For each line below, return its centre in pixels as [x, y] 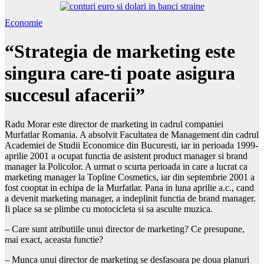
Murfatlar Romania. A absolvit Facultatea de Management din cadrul [132, 134]
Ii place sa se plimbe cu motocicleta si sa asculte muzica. [109, 209]
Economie [24, 23]
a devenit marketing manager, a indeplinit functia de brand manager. [130, 198]
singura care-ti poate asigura [120, 73]
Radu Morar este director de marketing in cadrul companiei [114, 124]
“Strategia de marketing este [120, 52]
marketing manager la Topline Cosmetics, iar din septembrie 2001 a [130, 177]
